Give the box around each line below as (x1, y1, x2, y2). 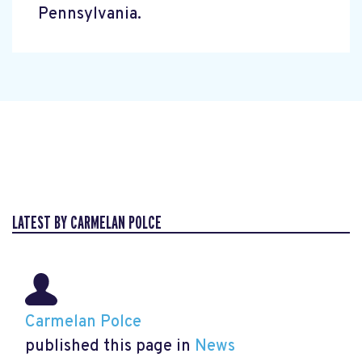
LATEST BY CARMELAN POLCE (12, 214, 162, 232)
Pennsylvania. (38, 4, 141, 25)
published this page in (25, 335, 195, 357)
